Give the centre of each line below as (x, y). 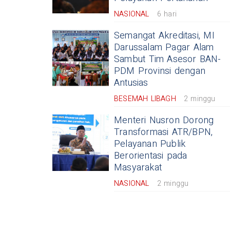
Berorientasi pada (151, 156)
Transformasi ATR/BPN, (164, 132)
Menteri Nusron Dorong (164, 121)
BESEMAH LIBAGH (145, 99)
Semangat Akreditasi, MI (164, 36)
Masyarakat (138, 168)
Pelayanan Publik (150, 144)
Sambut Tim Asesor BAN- (168, 60)
